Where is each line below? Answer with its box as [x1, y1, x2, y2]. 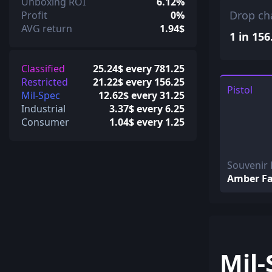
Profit [21, 8, 47, 22]
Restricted [21, 75, 68, 89]
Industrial [21, 101, 66, 115]
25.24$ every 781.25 [93, 61, 185, 75]
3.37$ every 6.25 [109, 101, 185, 115]
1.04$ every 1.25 [109, 115, 185, 129]
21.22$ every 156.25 [93, 75, 185, 89]
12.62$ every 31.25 [98, 88, 185, 102]
